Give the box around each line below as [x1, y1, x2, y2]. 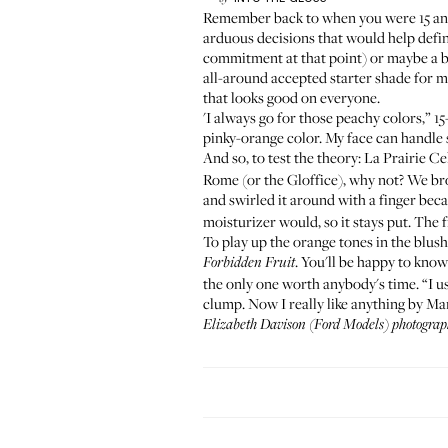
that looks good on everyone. [203, 87, 380, 107]
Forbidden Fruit [203, 255, 295, 271]
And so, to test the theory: [203, 147, 364, 167]
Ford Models [314, 317, 384, 333]
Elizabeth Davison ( [203, 317, 314, 333]
